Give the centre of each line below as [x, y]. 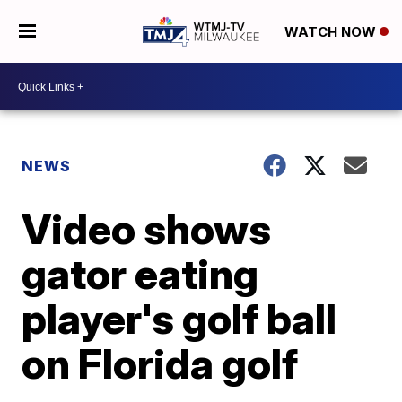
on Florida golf [160, 363]
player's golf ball [179, 319]
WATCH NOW [332, 32]
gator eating [140, 274]
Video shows [147, 229]
